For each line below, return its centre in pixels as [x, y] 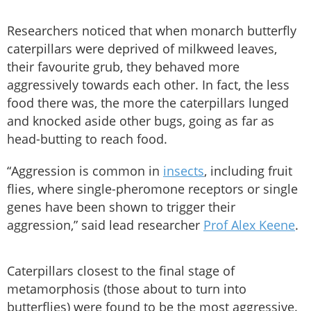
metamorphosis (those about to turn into [127, 289]
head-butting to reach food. [87, 139]
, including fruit [248, 171]
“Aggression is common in [85, 171]
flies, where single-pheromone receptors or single [152, 189]
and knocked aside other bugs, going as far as [141, 121]
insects [184, 171]
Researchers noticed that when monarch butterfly [152, 31]
